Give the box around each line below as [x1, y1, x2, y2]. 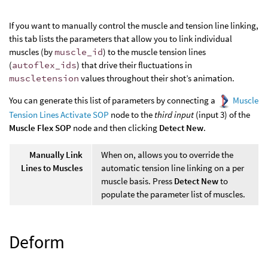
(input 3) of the [194, 108, 250, 120]
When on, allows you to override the [101, 148, 233, 160]
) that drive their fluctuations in [77, 59, 192, 71]
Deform [9, 230, 65, 253]
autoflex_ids [12, 59, 77, 71]
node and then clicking [71, 121, 159, 133]
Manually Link [29, 148, 83, 160]
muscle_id [54, 46, 103, 58]
